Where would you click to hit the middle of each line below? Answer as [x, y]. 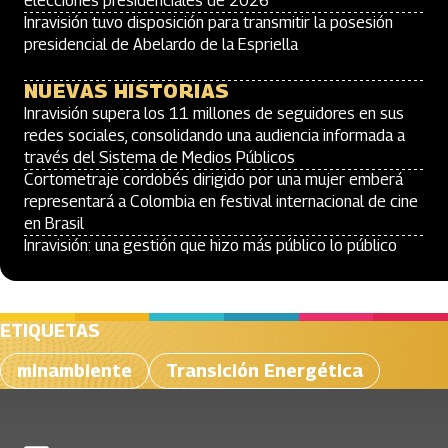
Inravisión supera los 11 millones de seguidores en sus [214, 113]
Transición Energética [264, 370]
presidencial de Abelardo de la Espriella [161, 44]
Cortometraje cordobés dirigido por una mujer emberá [213, 179]
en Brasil [54, 223]
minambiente [74, 370]
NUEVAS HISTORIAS [127, 91]
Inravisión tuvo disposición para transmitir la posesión [208, 22]
